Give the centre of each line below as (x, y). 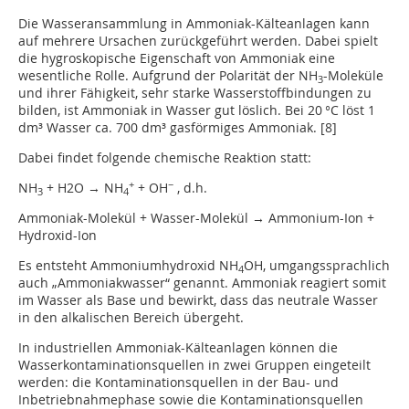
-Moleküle (353, 76)
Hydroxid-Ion (58, 236)
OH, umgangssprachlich (317, 266)
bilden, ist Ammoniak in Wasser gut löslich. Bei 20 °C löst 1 (197, 110)
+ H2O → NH (83, 188)
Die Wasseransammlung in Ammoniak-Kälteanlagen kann (194, 24)
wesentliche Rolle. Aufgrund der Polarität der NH (168, 76)
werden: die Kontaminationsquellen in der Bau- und (178, 383)
